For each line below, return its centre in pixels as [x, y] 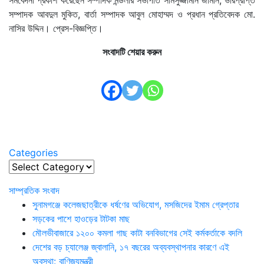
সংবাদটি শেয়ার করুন [132, 52]
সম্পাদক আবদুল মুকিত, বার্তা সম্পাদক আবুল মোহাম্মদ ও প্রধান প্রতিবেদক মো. [132, 14]
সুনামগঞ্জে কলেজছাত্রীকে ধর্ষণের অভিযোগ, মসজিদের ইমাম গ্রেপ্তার [136, 204]
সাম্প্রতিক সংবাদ [34, 190]
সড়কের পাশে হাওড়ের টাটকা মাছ [81, 218]
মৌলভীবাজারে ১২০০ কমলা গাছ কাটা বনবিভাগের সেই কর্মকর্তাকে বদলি [137, 232]
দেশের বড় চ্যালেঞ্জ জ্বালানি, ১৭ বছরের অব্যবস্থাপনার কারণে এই [131, 247]
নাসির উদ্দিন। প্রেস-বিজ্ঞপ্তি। [56, 28]
